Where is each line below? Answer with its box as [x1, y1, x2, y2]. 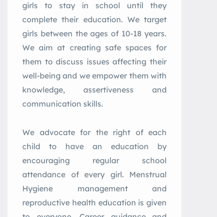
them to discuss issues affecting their [22, 57, 167, 66]
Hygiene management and [22, 184, 167, 193]
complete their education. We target [22, 15, 167, 24]
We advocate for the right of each [22, 127, 167, 137]
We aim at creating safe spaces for [22, 43, 167, 52]
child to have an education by [22, 141, 167, 151]
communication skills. [22, 99, 103, 108]
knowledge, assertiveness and [22, 85, 167, 94]
